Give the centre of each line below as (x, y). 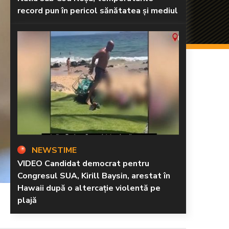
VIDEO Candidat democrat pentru (83, 164)
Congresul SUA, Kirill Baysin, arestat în (94, 176)
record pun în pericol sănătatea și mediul (98, 11)
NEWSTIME (54, 151)
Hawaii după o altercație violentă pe (89, 188)
